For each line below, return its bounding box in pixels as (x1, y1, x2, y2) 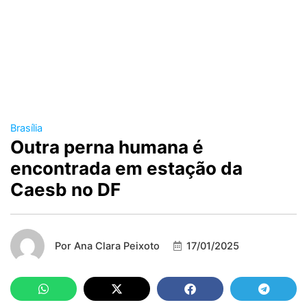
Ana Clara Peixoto (71, 240, 160, 253)
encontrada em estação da (10, 158, 243, 180)
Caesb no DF (10, 179, 121, 201)
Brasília (10, 122, 42, 135)
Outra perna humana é (10, 136, 204, 158)
